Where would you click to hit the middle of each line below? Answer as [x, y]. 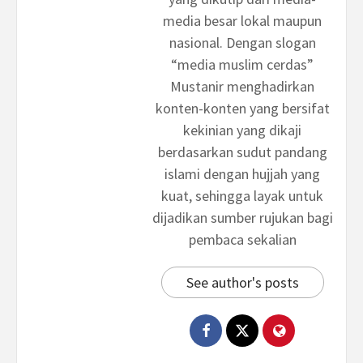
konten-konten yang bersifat [242, 109]
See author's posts [242, 283]
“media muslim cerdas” [242, 65]
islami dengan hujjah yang [242, 174]
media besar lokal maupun [242, 21]
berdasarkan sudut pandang [242, 152]
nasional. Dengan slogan [242, 43]
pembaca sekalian [242, 240]
